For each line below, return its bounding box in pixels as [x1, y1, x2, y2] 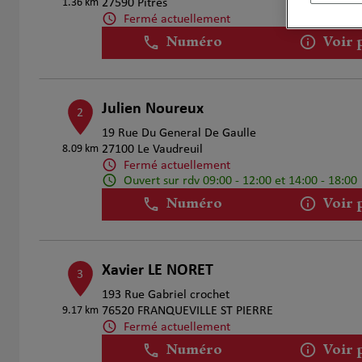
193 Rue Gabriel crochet [101, 288, 229, 301]
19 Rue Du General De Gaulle [101, 127, 256, 140]
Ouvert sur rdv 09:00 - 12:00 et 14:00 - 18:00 [123, 174, 357, 187]
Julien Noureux [101, 101, 204, 117]
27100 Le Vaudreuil [101, 143, 203, 156]
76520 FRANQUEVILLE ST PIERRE [101, 305, 273, 318]
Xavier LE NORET [101, 263, 213, 279]
